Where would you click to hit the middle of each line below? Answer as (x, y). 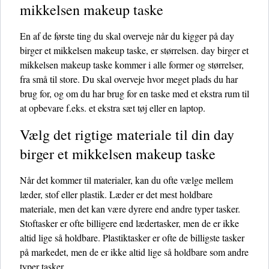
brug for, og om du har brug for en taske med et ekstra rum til (134, 93)
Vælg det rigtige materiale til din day (127, 134)
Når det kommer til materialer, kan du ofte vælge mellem (126, 180)
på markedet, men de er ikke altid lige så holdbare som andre (134, 252)
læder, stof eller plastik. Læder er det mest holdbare (116, 194)
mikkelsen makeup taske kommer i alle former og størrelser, (132, 65)
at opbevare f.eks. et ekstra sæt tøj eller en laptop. (113, 108)
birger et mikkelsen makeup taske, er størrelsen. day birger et (134, 50)
